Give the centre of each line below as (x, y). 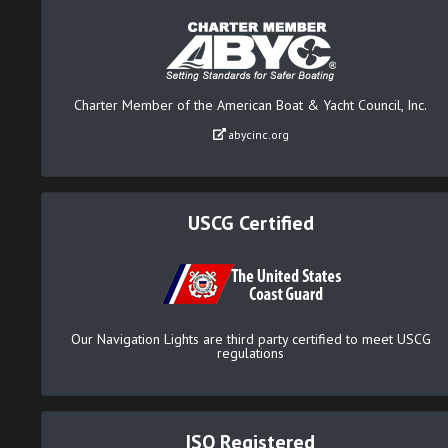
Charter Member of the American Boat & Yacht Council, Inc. (251, 104)
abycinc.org (257, 134)
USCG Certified (250, 222)
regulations (251, 352)
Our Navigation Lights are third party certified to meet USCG (250, 338)
